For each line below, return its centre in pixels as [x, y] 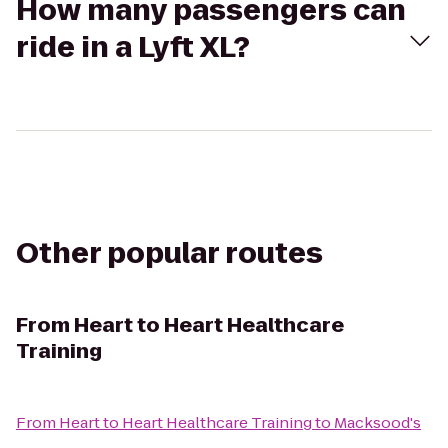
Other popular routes [169, 253]
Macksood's [377, 422]
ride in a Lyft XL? [133, 47]
